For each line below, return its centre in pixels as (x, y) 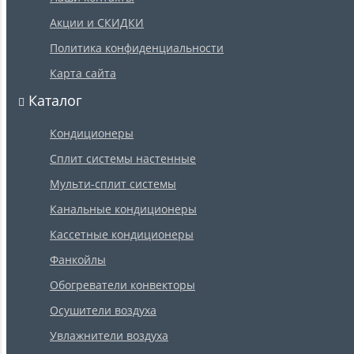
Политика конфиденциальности (137, 48)
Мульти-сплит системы (113, 184)
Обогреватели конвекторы (122, 285)
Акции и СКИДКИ (97, 23)
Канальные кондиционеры (123, 209)
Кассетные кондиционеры (122, 235)
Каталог (53, 101)
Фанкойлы (78, 260)
